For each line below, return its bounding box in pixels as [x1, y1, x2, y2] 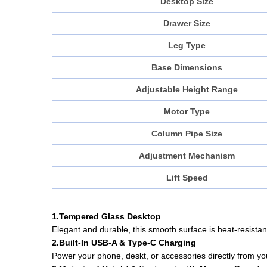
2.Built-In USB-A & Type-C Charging [52, 238, 196, 248]
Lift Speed [166, 173, 208, 183]
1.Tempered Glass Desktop [52, 212, 161, 222]
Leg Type [168, 41, 206, 51]
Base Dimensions [151, 63, 222, 73]
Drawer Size [163, 18, 210, 29]
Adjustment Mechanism [139, 151, 235, 161]
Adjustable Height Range [136, 85, 238, 95]
